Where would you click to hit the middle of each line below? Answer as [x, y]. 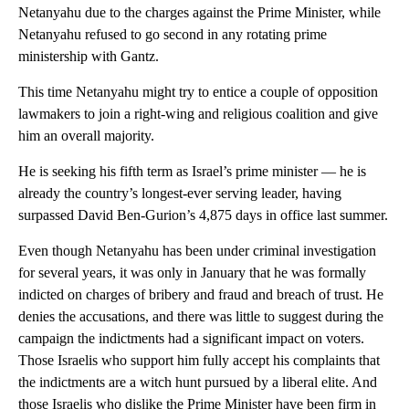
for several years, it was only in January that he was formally [192, 273]
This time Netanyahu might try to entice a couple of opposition [198, 92]
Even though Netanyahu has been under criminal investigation [197, 251]
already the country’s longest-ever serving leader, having [180, 194]
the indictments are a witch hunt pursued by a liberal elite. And [198, 383]
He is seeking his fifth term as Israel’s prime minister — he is [192, 172]
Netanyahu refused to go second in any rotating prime [173, 35]
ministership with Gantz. [89, 57]
